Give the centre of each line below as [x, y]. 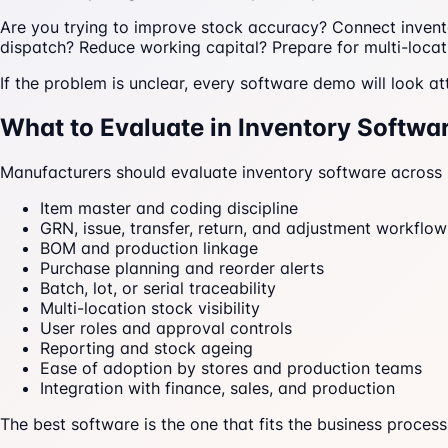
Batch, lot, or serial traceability [158, 288]
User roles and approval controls [166, 328]
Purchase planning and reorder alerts [182, 268]
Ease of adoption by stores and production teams [231, 368]
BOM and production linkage [149, 248]
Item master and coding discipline [169, 208]
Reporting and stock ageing [146, 348]
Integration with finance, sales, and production [217, 388]
